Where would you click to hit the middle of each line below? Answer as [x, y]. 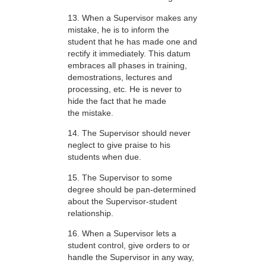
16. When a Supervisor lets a [122, 233]
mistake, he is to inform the [118, 29]
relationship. [91, 213]
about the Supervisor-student [122, 201]
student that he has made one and [132, 41]
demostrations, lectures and [120, 77]
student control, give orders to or [129, 245]
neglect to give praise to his [119, 145]
